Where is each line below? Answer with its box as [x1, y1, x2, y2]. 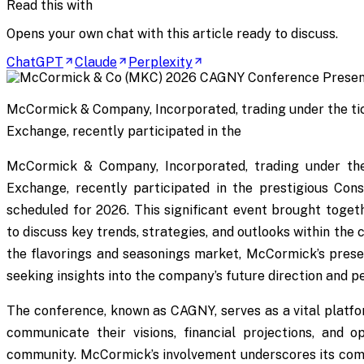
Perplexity [128, 54, 193, 70]
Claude [75, 54, 117, 70]
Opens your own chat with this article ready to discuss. [6, 25, 338, 41]
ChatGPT [6, 54, 63, 70]
